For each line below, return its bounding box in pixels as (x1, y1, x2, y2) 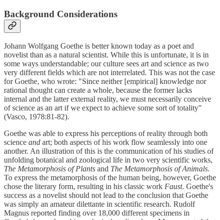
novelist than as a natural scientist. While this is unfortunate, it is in (4, 51, 209, 59)
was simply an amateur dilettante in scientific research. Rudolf (4, 200, 195, 209)
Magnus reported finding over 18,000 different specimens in (4, 209, 190, 218)
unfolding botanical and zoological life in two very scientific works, (4, 156, 213, 165)
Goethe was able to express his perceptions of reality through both (4, 129, 208, 138)
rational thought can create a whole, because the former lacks (4, 86, 192, 95)
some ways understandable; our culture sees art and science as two (4, 59, 209, 68)
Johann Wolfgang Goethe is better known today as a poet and (4, 42, 194, 51)
